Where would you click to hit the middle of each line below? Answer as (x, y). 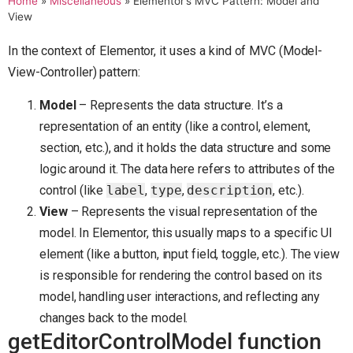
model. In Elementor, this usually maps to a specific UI (186, 232)
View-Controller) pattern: (74, 72)
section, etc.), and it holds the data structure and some (186, 147)
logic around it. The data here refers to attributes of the (188, 169)
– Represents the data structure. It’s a (179, 105)
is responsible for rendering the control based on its (181, 275)
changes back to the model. (114, 318)
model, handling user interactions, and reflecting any (180, 296)
